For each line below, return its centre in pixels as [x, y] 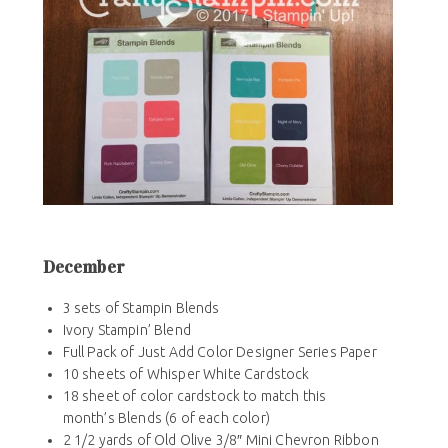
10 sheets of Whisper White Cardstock [186, 374]
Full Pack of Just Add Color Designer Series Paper [219, 352]
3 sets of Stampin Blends [141, 308]
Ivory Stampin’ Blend [126, 330]
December [83, 267]
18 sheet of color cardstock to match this [194, 396]
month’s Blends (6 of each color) [166, 418]
